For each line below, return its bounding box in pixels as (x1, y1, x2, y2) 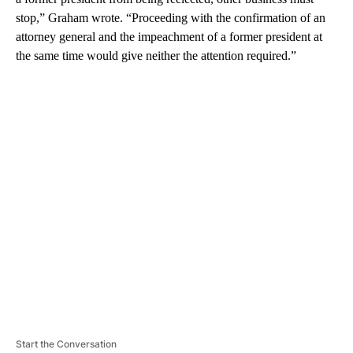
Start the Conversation (16, 337, 117, 350)
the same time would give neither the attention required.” (16, 48, 296, 62)
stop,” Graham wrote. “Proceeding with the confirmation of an (16, 10, 325, 24)
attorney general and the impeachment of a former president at (16, 29, 322, 43)
